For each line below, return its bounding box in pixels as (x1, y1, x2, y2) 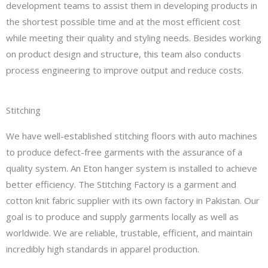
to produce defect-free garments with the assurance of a (6, 146, 242, 159)
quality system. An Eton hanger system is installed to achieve (6, 162, 257, 175)
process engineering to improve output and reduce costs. (6, 64, 243, 77)
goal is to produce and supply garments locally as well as (6, 211, 239, 223)
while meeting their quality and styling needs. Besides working (6, 32, 261, 44)
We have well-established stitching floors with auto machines (6, 130, 257, 142)
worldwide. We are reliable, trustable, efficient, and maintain (6, 227, 252, 239)
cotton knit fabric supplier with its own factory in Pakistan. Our (6, 194, 260, 207)
